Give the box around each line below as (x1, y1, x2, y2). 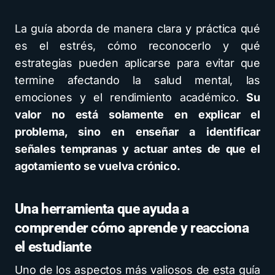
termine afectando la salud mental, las (15, 73, 260, 87)
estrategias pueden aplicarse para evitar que (15, 56, 260, 69)
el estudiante (15, 238, 91, 255)
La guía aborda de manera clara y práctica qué (15, 21, 260, 35)
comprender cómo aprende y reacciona (15, 219, 249, 236)
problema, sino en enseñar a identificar (15, 125, 260, 138)
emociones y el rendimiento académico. (15, 90, 247, 104)
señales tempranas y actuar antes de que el (15, 142, 260, 155)
